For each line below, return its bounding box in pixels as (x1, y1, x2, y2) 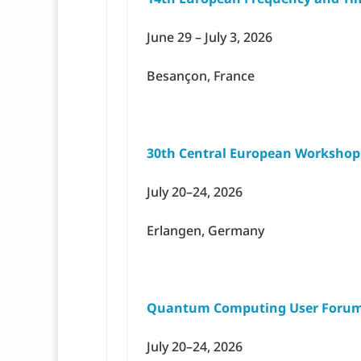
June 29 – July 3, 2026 (147, 28, 272, 47)
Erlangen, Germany (147, 222, 264, 240)
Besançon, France (147, 67, 255, 85)
